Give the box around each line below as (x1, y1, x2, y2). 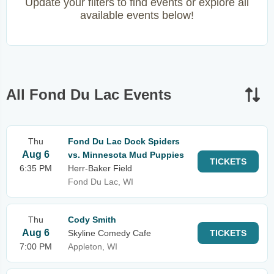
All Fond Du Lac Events (6, 86, 171, 103)
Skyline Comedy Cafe (68, 228, 151, 238)
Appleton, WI (68, 242, 117, 251)
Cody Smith (68, 215, 116, 224)
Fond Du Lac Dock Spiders (68, 136, 180, 146)
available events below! (80, 9, 194, 21)
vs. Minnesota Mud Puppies (68, 150, 184, 160)
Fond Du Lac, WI (68, 177, 133, 187)
